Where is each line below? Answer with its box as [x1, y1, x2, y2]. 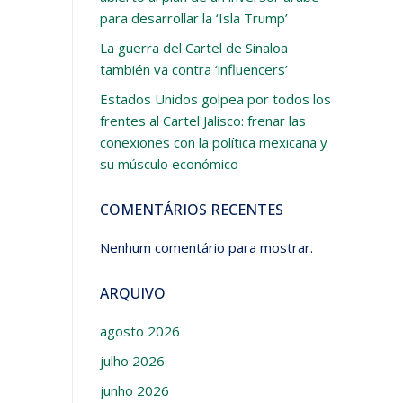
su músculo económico [99, 155, 238, 174]
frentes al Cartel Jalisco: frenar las [99, 112, 306, 130]
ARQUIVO [99, 283, 166, 304]
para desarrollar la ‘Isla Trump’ [99, 9, 288, 28]
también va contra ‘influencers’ [99, 60, 288, 79]
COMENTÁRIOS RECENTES [99, 200, 283, 220]
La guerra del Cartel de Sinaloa [99, 39, 288, 58]
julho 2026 [99, 352, 165, 371]
